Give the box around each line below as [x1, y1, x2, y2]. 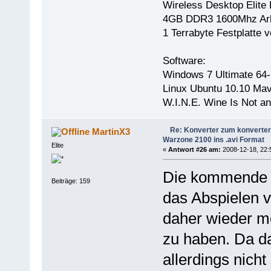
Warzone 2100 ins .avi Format [162, 135, 264, 145]
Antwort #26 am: [168, 146, 221, 154]
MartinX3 [92, 126, 131, 137]
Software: [162, 55, 206, 67]
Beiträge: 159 [51, 177, 90, 184]
